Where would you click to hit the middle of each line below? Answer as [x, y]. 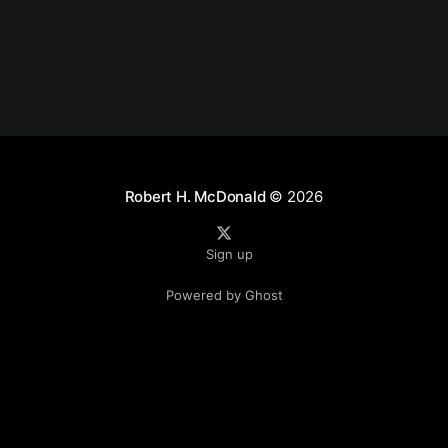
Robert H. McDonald [195, 196]
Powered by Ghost [224, 295]
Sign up [229, 254]
